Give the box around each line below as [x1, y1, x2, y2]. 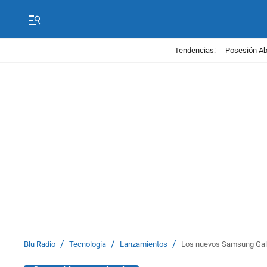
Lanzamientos [120, 240, 167, 249]
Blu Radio [24, 240, 55, 249]
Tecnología [69, 240, 106, 249]
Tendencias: [174, 45, 216, 55]
